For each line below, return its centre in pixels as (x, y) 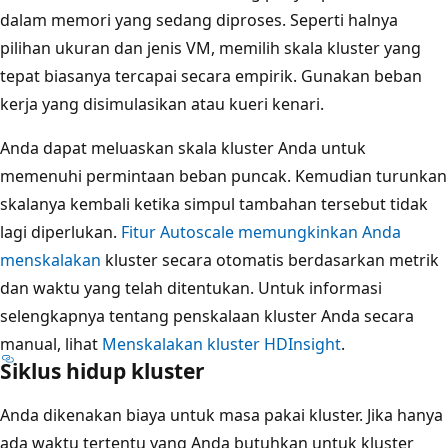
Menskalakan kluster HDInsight (221, 343)
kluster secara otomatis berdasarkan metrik (270, 259)
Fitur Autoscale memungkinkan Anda (261, 231)
